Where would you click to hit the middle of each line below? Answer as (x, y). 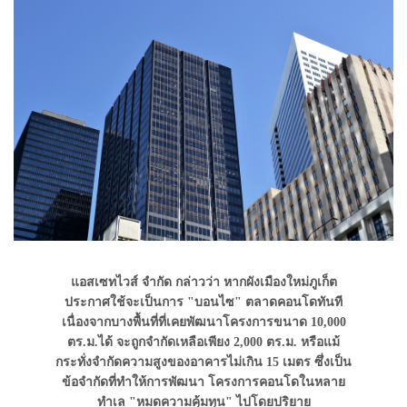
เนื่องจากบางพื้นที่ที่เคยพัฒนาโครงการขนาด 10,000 (203, 322)
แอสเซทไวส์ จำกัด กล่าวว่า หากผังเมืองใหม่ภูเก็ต (203, 282)
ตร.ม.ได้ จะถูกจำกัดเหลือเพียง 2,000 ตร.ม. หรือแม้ (203, 342)
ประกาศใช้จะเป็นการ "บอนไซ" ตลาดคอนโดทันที (203, 302)
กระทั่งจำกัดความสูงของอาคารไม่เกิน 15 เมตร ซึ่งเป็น (203, 362)
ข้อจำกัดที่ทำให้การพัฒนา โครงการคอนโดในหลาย (203, 382)
